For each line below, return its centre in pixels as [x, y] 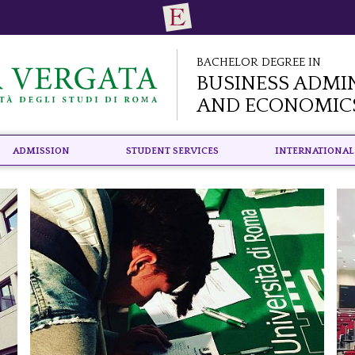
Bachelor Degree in [259, 60]
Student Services [172, 149]
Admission [41, 149]
